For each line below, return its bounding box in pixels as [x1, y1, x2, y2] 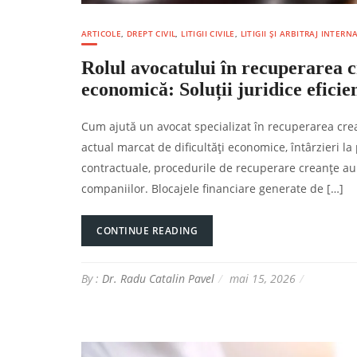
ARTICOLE [81, 27, 122, 39]
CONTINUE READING [96, 223, 198, 237]
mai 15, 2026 [229, 270, 296, 286]
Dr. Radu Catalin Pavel [102, 270, 214, 286]
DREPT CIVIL [127, 27, 176, 39]
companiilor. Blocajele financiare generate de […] [81, 180, 343, 196]
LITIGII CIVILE [181, 27, 235, 39]
